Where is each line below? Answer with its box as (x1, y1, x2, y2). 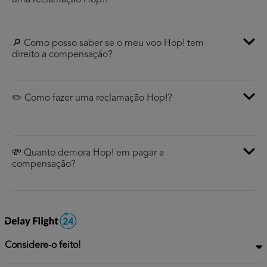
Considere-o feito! (5, 241, 80, 251)
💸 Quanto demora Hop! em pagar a (12, 148, 164, 159)
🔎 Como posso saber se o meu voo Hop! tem (12, 39, 204, 49)
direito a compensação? (12, 50, 113, 60)
